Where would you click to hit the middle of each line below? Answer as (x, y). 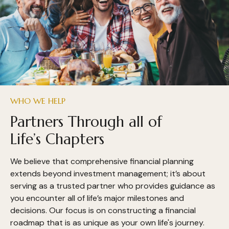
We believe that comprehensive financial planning (102, 161)
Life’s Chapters (57, 139)
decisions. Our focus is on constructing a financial (103, 210)
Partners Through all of (86, 121)
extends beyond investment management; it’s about (108, 173)
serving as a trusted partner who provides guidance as (113, 186)
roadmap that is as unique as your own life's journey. (107, 222)
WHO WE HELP (38, 101)
